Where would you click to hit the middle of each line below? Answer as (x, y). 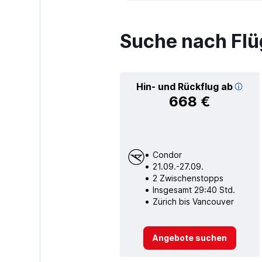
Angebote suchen (189, 237)
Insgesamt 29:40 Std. (194, 189)
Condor (167, 154)
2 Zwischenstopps (188, 178)
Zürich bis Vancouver (193, 201)
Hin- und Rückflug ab (184, 86)
